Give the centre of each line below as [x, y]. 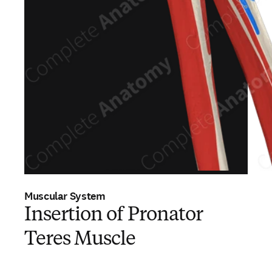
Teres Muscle [80, 240]
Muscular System [65, 196]
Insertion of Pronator [114, 216]
